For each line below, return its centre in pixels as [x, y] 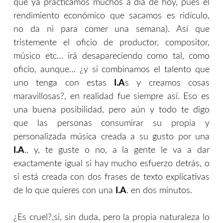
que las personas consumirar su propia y [111, 124]
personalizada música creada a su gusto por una [111, 137]
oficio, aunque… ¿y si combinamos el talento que [111, 70]
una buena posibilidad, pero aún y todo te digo [111, 110]
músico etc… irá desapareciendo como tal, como [111, 56]
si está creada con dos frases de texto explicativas [111, 177]
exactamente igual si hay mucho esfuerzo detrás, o [111, 164]
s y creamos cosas [167, 83]
